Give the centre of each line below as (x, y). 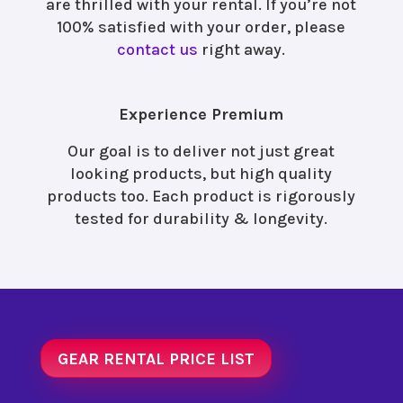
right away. (242, 50)
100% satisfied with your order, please (201, 27)
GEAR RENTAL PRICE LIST (156, 358)
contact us (158, 50)
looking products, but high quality (201, 174)
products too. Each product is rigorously (201, 197)
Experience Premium (201, 115)
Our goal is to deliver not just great (201, 152)
